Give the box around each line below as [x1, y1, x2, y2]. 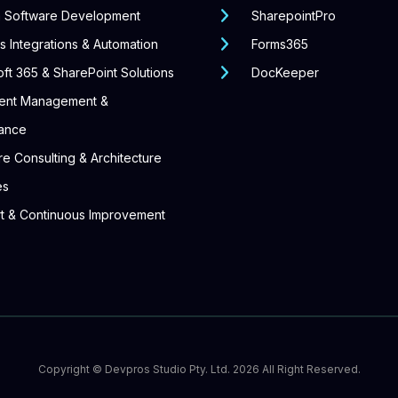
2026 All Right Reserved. [232, 362, 361, 376]
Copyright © [37, 362, 105, 376]
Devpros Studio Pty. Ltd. [104, 362, 233, 376]
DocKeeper [251, 65, 319, 80]
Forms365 [251, 36, 308, 52]
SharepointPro [251, 8, 336, 23]
